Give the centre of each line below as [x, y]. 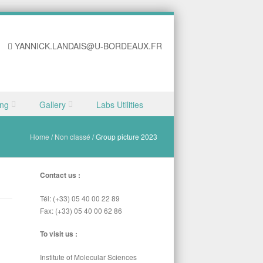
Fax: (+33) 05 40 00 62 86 [81, 211]
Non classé [73, 136]
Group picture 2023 [127, 136]
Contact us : [60, 175]
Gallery [53, 104]
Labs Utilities [120, 104]
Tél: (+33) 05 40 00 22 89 [80, 198]
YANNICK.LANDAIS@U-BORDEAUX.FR [88, 45]
